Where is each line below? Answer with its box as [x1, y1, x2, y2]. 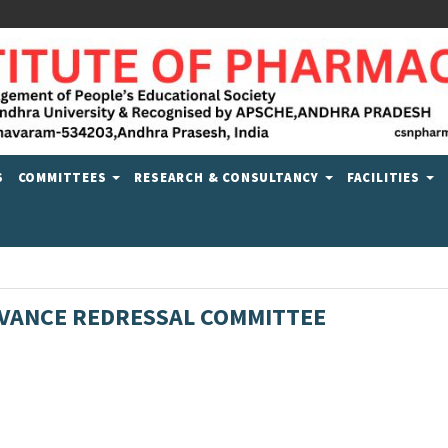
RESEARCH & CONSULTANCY [134, 168, 323, 186]
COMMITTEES [17, 168, 111, 186]
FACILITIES [346, 168, 424, 186]
